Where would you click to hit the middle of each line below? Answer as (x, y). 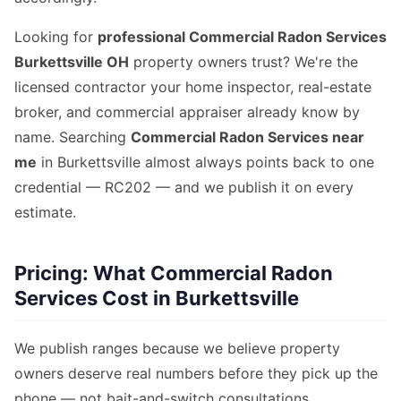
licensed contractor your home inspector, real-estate (193, 87)
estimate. (45, 213)
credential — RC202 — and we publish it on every (184, 188)
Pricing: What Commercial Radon (174, 273)
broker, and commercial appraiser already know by (187, 112)
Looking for (56, 37)
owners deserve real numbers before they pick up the (196, 374)
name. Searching (73, 137)
